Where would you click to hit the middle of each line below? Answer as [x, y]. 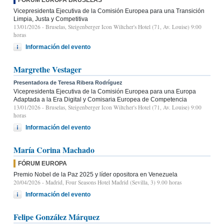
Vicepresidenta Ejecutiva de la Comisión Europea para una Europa [105, 91]
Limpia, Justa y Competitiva [51, 19]
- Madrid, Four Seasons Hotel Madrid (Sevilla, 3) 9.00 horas [111, 182]
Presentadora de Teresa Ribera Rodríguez [68, 82]
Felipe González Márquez [56, 216]
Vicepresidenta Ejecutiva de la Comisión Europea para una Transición [109, 11]
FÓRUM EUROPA [42, 163]
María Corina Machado [54, 149]
